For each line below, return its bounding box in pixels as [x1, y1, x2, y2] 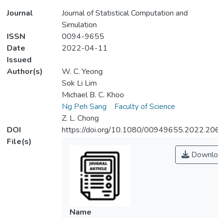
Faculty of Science [114, 101, 175, 112]
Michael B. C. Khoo [61, 90, 124, 101]
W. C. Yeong [61, 66, 103, 77]
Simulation [61, 19, 97, 31]
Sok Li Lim [61, 78, 97, 89]
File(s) [7, 136, 32, 147]
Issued [7, 54, 32, 66]
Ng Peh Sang [61, 101, 107, 112]
